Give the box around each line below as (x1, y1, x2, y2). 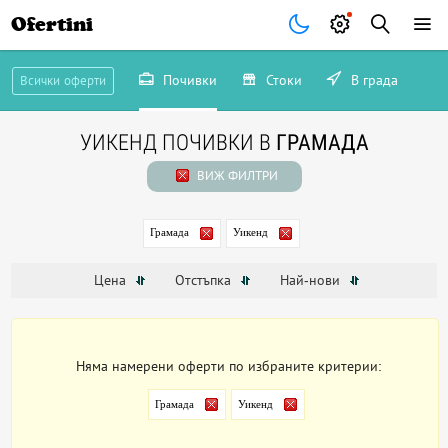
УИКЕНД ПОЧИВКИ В (79, 130, 276, 155)
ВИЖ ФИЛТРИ (193, 168, 278, 183)
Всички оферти (19, 73, 106, 88)
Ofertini (11, 13, 94, 36)
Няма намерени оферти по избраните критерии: (76, 358, 383, 375)
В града (346, 72, 398, 88)
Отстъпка (174, 272, 235, 289)
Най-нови (279, 272, 344, 289)
